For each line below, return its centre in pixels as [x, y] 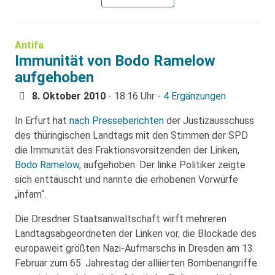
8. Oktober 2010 [69, 96]
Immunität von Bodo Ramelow [115, 61]
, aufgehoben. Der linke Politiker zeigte [162, 165]
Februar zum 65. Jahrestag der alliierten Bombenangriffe [136, 263]
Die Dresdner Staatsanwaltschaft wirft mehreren [121, 219]
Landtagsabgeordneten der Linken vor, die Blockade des [136, 234]
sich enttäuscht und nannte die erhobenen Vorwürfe [126, 180]
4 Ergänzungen [195, 96]
